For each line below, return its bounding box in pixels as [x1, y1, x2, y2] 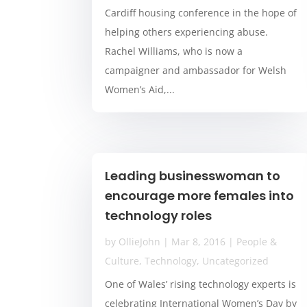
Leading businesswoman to [105, 167, 281, 185]
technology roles [105, 207, 212, 225]
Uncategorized [202, 254, 269, 268]
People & [236, 235, 278, 249]
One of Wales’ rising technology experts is [105, 278, 297, 291]
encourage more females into [105, 187, 295, 205]
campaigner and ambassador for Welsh [105, 64, 287, 77]
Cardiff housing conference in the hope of [105, 6, 297, 20]
